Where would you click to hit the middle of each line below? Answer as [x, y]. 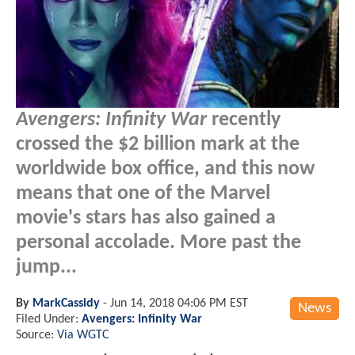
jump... [46, 267]
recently [244, 120]
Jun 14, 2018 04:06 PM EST [179, 303]
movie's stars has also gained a [146, 218]
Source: [36, 335]
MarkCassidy [66, 303]
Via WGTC [83, 335]
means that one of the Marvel [143, 193]
